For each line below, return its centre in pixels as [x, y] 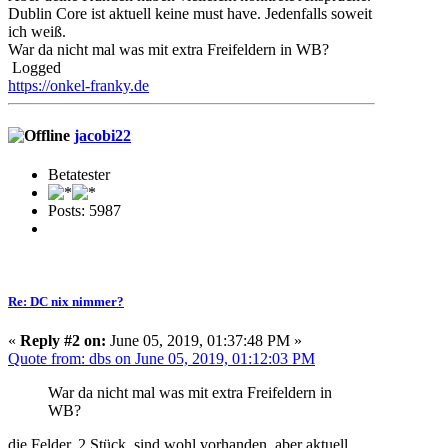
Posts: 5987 [84, 210]
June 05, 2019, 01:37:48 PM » [204, 341]
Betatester [79, 174]
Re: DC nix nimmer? [66, 302]
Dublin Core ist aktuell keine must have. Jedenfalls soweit [190, 14]
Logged [34, 68]
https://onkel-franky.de [78, 86]
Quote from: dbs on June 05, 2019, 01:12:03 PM [161, 359]
